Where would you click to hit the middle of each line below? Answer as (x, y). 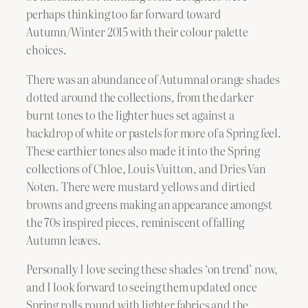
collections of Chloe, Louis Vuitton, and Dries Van (146, 168)
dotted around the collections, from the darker (140, 97)
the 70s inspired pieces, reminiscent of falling (135, 222)
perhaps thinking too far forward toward (124, 14)
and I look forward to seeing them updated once (142, 287)
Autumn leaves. (64, 240)
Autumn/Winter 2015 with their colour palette (137, 32)
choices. (46, 50)
